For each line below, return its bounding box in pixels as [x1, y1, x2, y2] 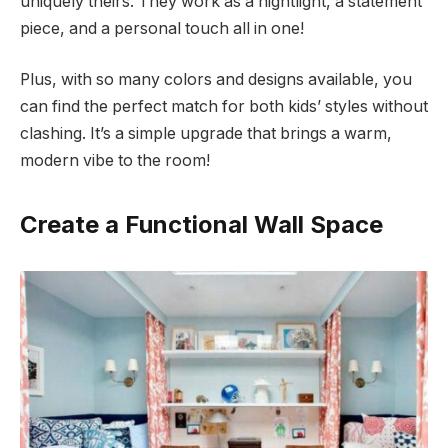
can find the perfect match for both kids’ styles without [20, 97, 428, 117]
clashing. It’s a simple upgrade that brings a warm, [20, 124, 392, 144]
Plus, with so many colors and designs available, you [20, 70, 412, 90]
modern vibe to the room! [20, 151, 210, 171]
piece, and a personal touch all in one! [20, 18, 304, 38]
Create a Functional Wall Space [20, 209, 383, 239]
